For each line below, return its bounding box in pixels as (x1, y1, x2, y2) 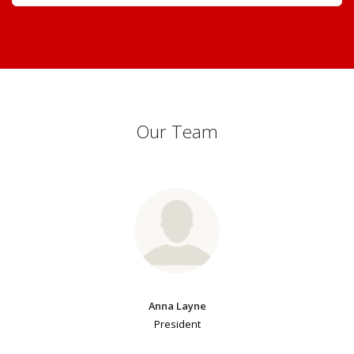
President (153, 316, 201, 331)
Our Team (136, 119, 218, 144)
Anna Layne (148, 298, 206, 313)
